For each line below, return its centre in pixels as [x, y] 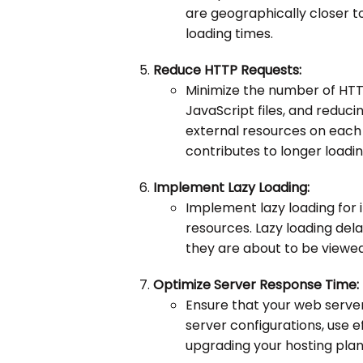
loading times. [230, 34]
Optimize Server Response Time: [256, 285]
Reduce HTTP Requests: [228, 70]
